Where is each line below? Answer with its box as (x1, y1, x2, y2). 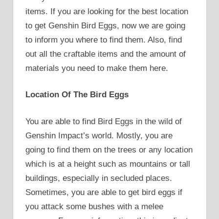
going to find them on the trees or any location (25, 145, 193, 154)
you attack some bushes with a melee (25, 201, 163, 211)
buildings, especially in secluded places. (25, 173, 172, 183)
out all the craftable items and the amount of (25, 49, 186, 59)
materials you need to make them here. (25, 63, 168, 73)
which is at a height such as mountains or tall (25, 159, 190, 169)
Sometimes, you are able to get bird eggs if (25, 187, 182, 197)
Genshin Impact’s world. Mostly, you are (25, 131, 173, 140)
